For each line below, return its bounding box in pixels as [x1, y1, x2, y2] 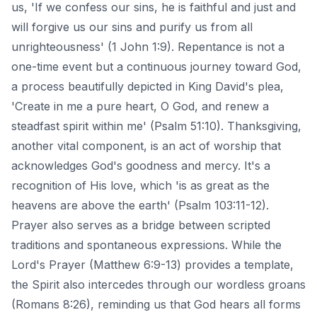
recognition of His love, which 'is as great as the [11, 178, 270, 193]
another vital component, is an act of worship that [11, 139, 281, 154]
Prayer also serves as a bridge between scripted [11, 218, 270, 233]
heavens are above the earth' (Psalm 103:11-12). [11, 198, 269, 213]
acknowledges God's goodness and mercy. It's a [11, 158, 270, 173]
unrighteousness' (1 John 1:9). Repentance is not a [11, 40, 284, 54]
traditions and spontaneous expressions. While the [11, 238, 282, 253]
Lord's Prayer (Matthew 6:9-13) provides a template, [11, 258, 294, 272]
